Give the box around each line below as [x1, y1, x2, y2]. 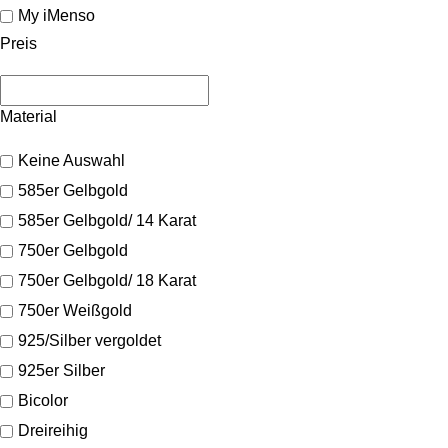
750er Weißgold [18, 302, 132, 320]
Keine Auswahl [18, 152, 125, 170]
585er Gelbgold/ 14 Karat [18, 212, 196, 230]
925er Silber [18, 362, 105, 380]
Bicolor [18, 392, 68, 410]
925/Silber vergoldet [18, 332, 161, 350]
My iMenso [18, 7, 95, 25]
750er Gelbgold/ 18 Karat [18, 272, 196, 290]
